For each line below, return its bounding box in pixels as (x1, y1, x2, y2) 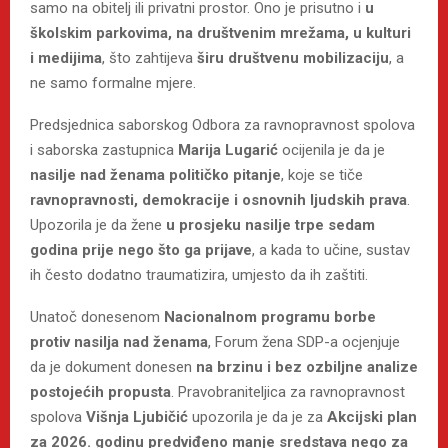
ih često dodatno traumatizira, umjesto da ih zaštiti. (30, 265, 368, 284)
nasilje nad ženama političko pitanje (30, 165, 281, 184)
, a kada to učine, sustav (252, 240, 410, 259)
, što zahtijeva (102, 48, 197, 67)
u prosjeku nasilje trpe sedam (166, 215, 375, 234)
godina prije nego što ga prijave (30, 240, 252, 259)
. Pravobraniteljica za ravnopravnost (171, 382, 405, 401)
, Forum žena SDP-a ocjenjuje (208, 332, 400, 351)
